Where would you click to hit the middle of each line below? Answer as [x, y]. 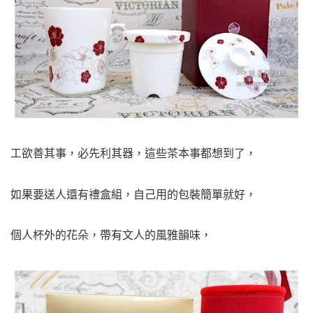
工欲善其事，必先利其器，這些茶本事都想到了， [133, 153]
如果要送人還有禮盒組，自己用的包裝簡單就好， [133, 194]
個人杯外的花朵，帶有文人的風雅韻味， [111, 235]
